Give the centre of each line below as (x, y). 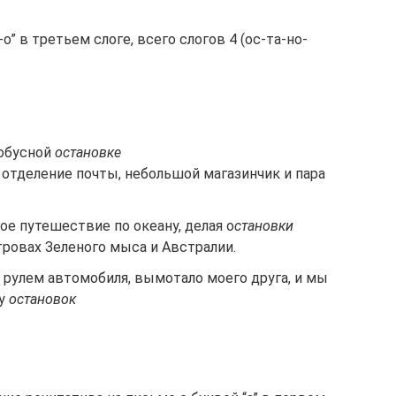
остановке (88, 153)
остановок (42, 300)
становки (264, 226)
